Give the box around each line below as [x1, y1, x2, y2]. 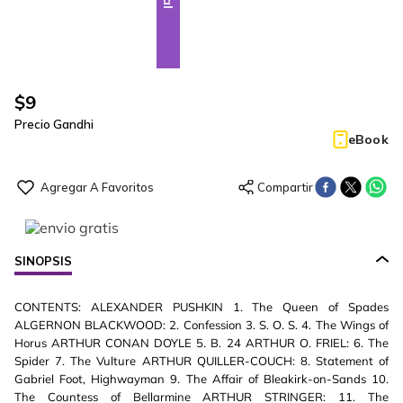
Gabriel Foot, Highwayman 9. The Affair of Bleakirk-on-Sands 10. [14, 372, 389, 386]
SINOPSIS [14, 254, 72, 268]
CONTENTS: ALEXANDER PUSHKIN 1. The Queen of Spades [14, 300, 389, 314]
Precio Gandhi [14, 117, 94, 131]
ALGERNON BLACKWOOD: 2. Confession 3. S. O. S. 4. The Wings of [14, 318, 389, 332]
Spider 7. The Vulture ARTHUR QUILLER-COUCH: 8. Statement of [14, 354, 389, 368]
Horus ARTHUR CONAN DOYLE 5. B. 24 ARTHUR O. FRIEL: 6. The [14, 336, 389, 350]
